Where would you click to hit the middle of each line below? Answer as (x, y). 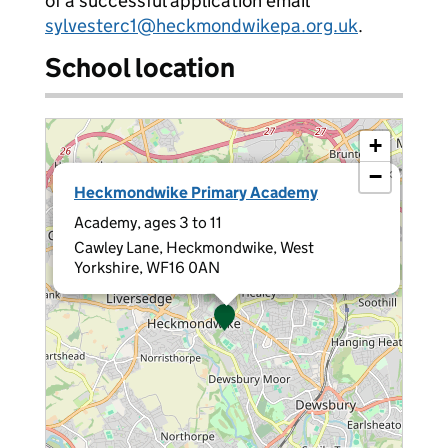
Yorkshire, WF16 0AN (147, 267)
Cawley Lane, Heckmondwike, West (194, 247)
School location (140, 67)
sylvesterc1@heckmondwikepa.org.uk (201, 25)
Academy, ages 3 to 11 (148, 222)
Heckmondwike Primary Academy (196, 192)
